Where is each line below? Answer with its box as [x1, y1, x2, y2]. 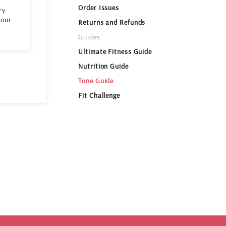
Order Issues [78, 3, 120, 13]
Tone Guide [78, 76, 114, 86]
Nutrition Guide [78, 62, 129, 71]
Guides [78, 32, 100, 42]
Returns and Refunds [78, 18, 146, 27]
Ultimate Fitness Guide [78, 47, 152, 56]
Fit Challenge [78, 91, 120, 100]
